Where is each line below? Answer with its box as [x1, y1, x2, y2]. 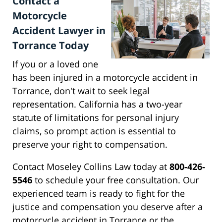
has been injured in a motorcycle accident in [12, 71, 198, 84]
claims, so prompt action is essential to [12, 125, 176, 137]
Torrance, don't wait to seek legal [12, 85, 150, 97]
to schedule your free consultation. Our [32, 174, 199, 186]
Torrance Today [12, 39, 89, 53]
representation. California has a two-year [12, 98, 182, 111]
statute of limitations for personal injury [12, 111, 179, 124]
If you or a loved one [12, 58, 98, 70]
